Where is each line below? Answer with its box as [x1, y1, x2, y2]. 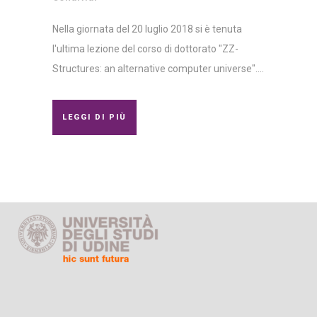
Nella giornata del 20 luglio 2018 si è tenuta [52, 23, 242, 35]
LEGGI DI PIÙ [62, 113, 127, 122]
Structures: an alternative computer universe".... [52, 63, 264, 75]
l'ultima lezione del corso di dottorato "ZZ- [52, 43, 238, 55]
